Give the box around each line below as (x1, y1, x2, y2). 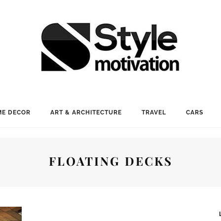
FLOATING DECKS (48, 153, 173, 169)
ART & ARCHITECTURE (50, 109, 122, 116)
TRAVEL (141, 109, 166, 116)
